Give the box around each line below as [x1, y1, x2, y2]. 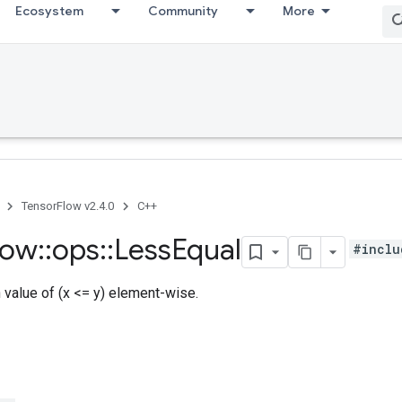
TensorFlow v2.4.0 [22, 199, 114, 213]
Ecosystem [15, 3, 83, 19]
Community [148, 3, 218, 19]
